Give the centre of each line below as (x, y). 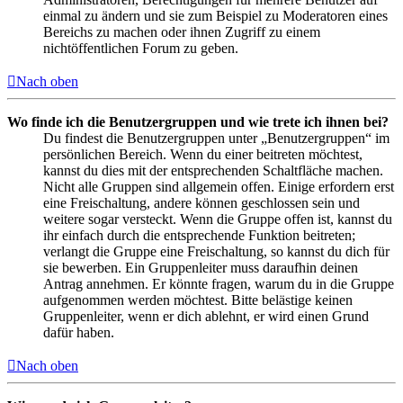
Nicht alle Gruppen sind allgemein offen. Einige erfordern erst (219, 187)
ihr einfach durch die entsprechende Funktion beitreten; (199, 236)
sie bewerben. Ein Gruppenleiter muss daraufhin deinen (201, 268)
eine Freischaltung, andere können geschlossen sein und (201, 203)
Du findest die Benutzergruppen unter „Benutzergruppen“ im (216, 139)
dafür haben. (79, 333)
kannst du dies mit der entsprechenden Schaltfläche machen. (213, 171)
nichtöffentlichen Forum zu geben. (141, 49)
